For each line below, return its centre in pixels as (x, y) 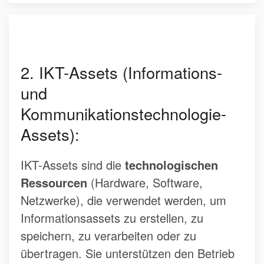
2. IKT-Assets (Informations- (121, 72)
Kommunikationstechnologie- (123, 114)
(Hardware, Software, (145, 183)
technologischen (171, 165)
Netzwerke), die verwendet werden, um (123, 200)
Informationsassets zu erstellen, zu (112, 218)
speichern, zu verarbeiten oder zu (108, 236)
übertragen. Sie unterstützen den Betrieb (128, 253)
